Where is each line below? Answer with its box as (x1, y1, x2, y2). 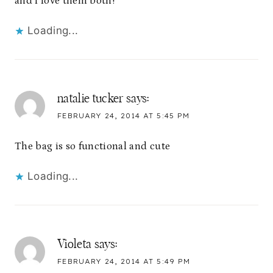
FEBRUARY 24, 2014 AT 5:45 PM (57, 111, 190, 120)
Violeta (57, 238, 92, 251)
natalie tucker (57, 92, 124, 105)
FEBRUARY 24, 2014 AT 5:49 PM (57, 257, 190, 266)
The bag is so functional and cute (15, 140, 171, 153)
